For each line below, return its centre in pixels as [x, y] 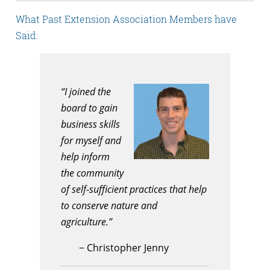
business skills [90, 124]
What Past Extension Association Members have [126, 19]
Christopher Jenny [128, 248]
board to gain [89, 108]
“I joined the [86, 92]
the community [92, 173]
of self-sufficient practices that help [134, 190]
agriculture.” [86, 222]
